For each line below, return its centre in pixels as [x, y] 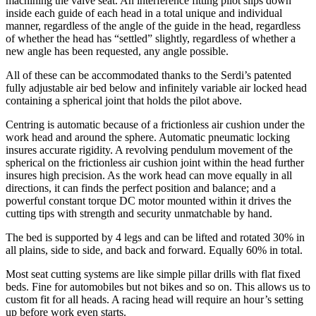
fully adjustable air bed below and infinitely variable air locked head [156, 88]
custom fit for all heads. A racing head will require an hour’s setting [154, 300]
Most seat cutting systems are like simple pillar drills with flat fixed [153, 274]
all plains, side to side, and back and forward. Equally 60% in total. [154, 250]
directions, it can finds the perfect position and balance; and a [141, 188]
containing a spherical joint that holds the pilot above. [124, 101]
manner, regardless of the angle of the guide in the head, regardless [153, 26]
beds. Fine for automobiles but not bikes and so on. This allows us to [158, 287]
